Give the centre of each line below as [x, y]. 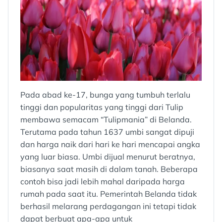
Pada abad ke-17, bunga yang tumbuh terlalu [105, 95]
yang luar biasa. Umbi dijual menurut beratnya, [108, 157]
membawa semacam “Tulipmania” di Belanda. [106, 119]
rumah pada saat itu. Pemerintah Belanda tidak [109, 194]
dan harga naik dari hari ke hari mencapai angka [110, 144]
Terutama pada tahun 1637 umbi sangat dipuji [107, 132]
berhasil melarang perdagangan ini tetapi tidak [108, 206]
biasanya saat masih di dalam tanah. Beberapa [109, 169]
